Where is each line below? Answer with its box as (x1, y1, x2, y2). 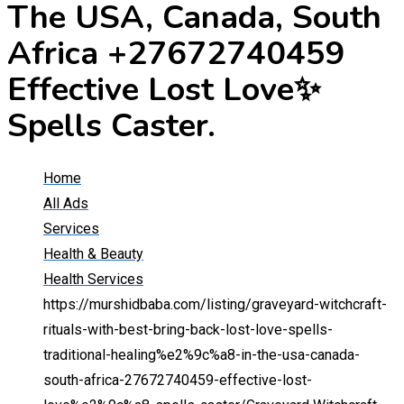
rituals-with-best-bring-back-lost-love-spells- (43, 321, 333, 339)
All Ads (43, 195, 88, 213)
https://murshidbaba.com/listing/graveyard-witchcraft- (43, 296, 387, 314)
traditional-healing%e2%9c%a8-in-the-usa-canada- (43, 346, 360, 364)
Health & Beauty (43, 245, 143, 263)
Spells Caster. (7, 104, 216, 149)
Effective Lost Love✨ (7, 68, 321, 113)
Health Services (43, 271, 143, 289)
